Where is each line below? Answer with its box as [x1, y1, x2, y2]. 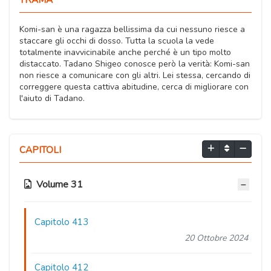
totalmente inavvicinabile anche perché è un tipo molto [19, 46, 231, 58]
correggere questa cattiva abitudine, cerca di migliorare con [19, 80, 249, 93]
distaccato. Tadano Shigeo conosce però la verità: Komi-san [19, 57, 250, 70]
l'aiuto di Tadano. [19, 92, 85, 104]
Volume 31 [36, 177, 83, 191]
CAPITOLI [19, 143, 61, 156]
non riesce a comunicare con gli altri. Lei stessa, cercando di [19, 69, 250, 81]
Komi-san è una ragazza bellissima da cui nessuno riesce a [19, 23, 245, 35]
